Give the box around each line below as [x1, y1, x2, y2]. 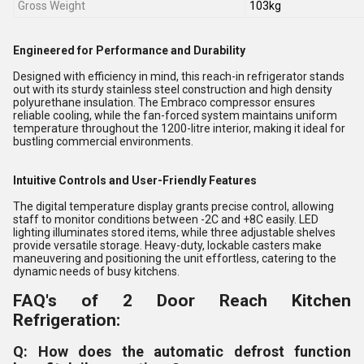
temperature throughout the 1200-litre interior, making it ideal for [13, 122, 345, 135]
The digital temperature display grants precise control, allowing [13, 200, 334, 213]
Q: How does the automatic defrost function [13, 343, 351, 360]
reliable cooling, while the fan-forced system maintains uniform [13, 109, 337, 122]
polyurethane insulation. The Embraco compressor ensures [13, 96, 315, 109]
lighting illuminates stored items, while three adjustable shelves [13, 226, 336, 239]
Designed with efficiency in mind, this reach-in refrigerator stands [13, 70, 344, 83]
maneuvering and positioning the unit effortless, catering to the [13, 252, 336, 265]
